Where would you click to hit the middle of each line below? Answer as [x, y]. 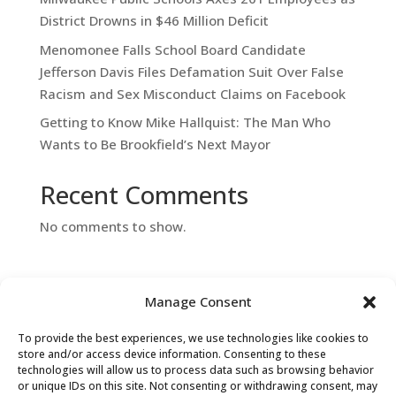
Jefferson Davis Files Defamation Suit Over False [191, 71]
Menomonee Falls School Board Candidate [172, 49]
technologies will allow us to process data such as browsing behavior [196, 370]
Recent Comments [144, 195]
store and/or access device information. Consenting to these [172, 354]
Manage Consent [198, 301]
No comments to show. [113, 227]
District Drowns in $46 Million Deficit [154, 21]
